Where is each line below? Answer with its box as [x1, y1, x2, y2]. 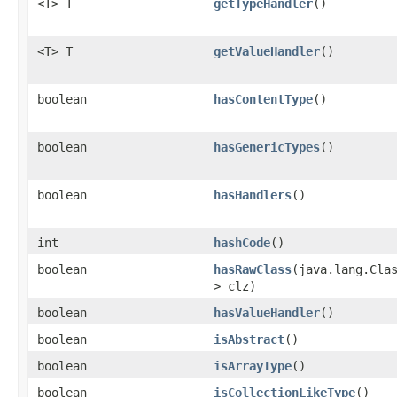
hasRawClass [214, 262, 292, 276]
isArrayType [214, 359, 292, 373]
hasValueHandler [214, 306, 320, 320]
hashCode [214, 236, 270, 250]
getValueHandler [214, 44, 320, 58]
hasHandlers [214, 188, 292, 202]
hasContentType [214, 92, 313, 106]
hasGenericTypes [214, 140, 320, 154]
